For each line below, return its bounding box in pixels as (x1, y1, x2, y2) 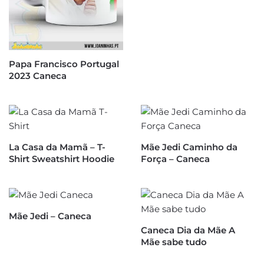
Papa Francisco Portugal (9, 58, 119, 70)
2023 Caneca (9, 70, 67, 81)
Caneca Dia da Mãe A (141, 224, 235, 236)
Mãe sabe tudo (141, 236, 207, 247)
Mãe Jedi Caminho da (141, 141, 237, 153)
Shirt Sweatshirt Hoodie (9, 153, 114, 164)
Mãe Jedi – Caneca (9, 210, 91, 222)
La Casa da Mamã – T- (9, 141, 105, 153)
